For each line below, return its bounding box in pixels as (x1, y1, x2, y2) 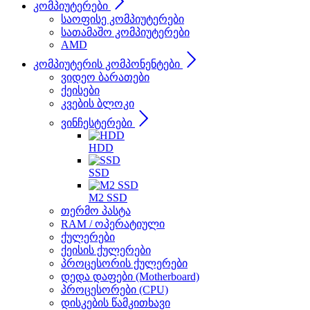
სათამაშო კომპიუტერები (61, 26, 190, 38)
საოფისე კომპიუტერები (61, 13, 184, 25)
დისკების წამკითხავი (61, 297, 170, 309)
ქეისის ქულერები (61, 244, 151, 256)
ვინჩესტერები (61, 117, 132, 129)
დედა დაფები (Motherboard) (61, 271, 199, 282)
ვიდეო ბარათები (61, 71, 149, 83)
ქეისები (61, 84, 100, 96)
